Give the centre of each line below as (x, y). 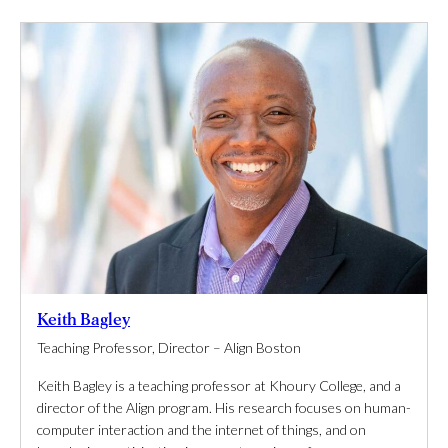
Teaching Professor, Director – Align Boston (169, 347)
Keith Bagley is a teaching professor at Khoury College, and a (219, 385)
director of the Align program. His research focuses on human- (224, 407)
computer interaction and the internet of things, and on (201, 429)
